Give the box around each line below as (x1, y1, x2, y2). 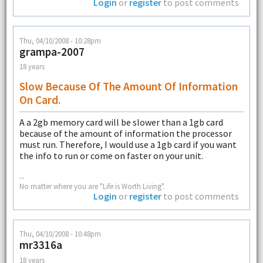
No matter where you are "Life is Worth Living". (19, 181, 166, 191)
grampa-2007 (19, 44, 85, 59)
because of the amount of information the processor (19, 127, 232, 139)
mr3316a (19, 238, 62, 252)
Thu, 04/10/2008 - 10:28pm (19, 35, 101, 45)
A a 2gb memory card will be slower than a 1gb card (19, 116, 223, 128)
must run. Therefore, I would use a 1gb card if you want (19, 138, 237, 150)
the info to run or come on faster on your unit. (19, 149, 203, 161)
